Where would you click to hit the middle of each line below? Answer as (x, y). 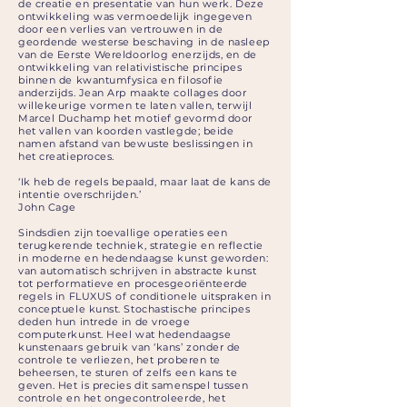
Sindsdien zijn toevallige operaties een (123, 233)
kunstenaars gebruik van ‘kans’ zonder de (130, 347)
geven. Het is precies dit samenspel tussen (134, 385)
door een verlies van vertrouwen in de (121, 29)
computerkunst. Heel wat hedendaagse (125, 334)
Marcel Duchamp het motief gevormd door (135, 118)
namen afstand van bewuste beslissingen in (136, 144)
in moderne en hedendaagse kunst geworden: (144, 258)
